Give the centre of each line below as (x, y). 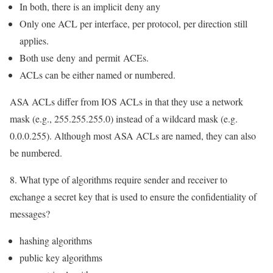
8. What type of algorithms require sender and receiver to (119, 180)
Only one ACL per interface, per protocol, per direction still (133, 24)
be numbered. (36, 153)
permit (108, 58)
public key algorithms (61, 258)
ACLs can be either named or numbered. (97, 75)
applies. (34, 41)
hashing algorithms (56, 241)
